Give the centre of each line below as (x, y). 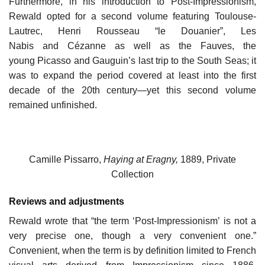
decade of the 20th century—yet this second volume (132, 91)
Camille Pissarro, (66, 159)
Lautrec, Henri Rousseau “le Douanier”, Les (132, 31)
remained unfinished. (53, 105)
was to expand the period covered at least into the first (132, 76)
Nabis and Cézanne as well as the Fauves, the (132, 46)
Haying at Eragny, (141, 159)
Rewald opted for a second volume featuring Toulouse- (132, 17)
